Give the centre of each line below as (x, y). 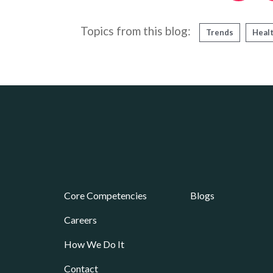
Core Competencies (105, 196)
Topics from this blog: (136, 31)
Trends (220, 32)
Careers (80, 220)
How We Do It (94, 244)
